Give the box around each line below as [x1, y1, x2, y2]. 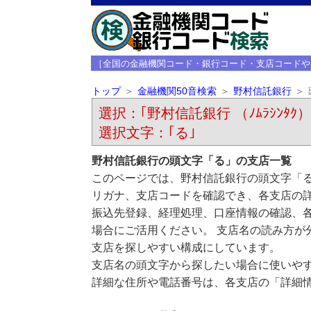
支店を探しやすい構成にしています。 [91, 242, 280, 253]
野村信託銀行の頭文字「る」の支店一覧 [91, 155, 292, 167]
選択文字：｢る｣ [98, 125, 196, 140]
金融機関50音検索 [137, 86, 217, 96]
